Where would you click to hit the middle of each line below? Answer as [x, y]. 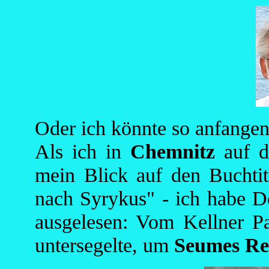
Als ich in [83, 151]
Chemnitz [173, 151]
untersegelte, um [104, 245]
